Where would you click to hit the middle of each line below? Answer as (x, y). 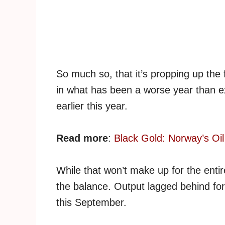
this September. (91, 202)
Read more (82, 138)
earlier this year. (92, 106)
